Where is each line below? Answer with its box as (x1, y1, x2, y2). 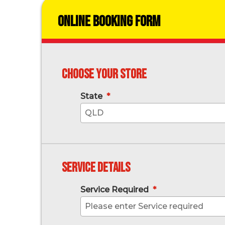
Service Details (62, 160, 130, 176)
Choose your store (62, 67, 147, 83)
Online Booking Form (58, 13, 160, 31)
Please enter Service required (85, 201, 203, 211)
